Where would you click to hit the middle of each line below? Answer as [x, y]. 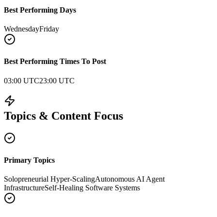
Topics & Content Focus [63, 116]
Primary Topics [29, 160]
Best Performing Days [40, 10]
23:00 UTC [57, 80]
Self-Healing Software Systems [92, 188]
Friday [49, 29]
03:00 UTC [22, 80]
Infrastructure [24, 188]
